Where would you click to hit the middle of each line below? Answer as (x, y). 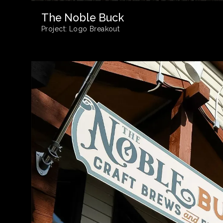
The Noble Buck (83, 17)
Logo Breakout (93, 29)
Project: (54, 29)
